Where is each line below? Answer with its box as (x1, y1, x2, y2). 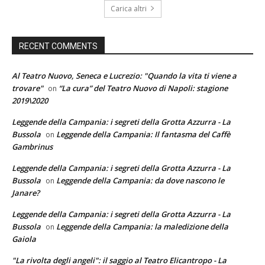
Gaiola (12, 233, 36, 244)
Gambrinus (12, 141, 53, 152)
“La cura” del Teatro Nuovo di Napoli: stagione (59, 82, 228, 93)
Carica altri (110, 3, 147, 14)
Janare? (12, 187, 40, 198)
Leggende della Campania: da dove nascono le (56, 174, 224, 186)
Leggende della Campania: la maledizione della (56, 221, 228, 232)
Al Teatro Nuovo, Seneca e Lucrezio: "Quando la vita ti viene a (12, 70, 237, 81)
